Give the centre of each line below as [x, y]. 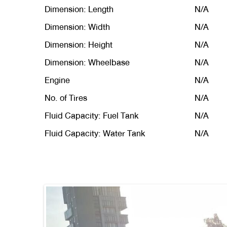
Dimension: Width [77, 27]
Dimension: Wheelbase [87, 63]
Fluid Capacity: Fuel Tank [91, 116]
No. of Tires [66, 98]
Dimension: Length [79, 9]
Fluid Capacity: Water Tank [95, 134]
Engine [57, 80]
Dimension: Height [79, 45]
